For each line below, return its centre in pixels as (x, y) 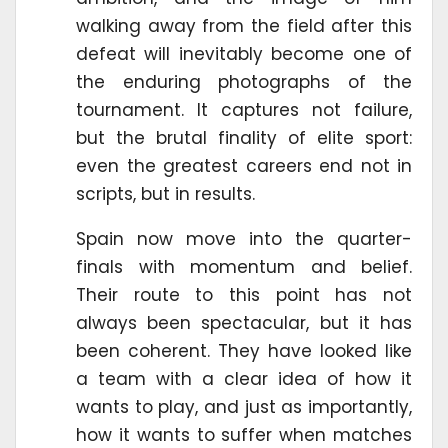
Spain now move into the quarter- (244, 239)
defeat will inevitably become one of (244, 54)
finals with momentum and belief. (244, 267)
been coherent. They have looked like (244, 351)
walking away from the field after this (244, 26)
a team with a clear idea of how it (244, 379)
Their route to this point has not (244, 295)
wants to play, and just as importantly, (244, 407)
